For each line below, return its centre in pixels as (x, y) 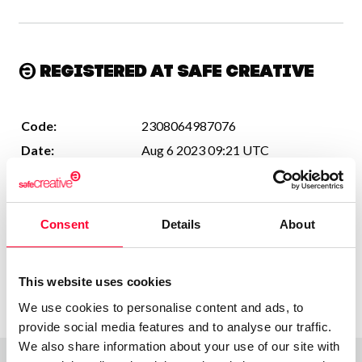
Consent (65, 224)
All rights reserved (192, 198)
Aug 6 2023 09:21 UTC (205, 150)
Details (181, 224)
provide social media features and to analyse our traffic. (175, 326)
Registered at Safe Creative (175, 73)
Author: (44, 174)
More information (68, 275)
